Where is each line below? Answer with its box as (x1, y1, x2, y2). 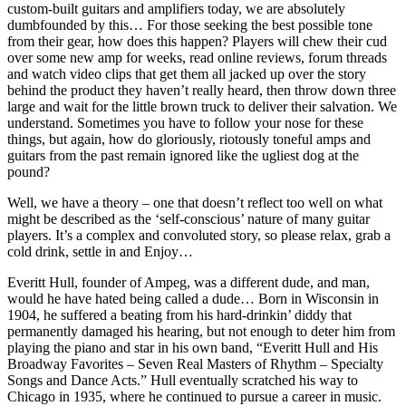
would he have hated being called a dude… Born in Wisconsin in (7, 290, 379, 306)
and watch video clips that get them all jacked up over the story (7, 65, 366, 82)
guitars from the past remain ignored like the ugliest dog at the (7, 147, 359, 163)
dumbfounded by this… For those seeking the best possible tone (7, 16, 372, 33)
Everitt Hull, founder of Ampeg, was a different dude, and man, (7, 274, 370, 290)
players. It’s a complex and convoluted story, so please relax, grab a (7, 227, 391, 243)
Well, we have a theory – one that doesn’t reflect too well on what (7, 194, 382, 210)
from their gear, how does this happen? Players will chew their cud (7, 33, 387, 49)
